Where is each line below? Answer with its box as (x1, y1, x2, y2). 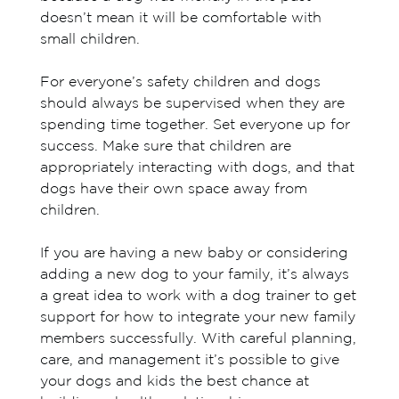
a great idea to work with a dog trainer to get (39, 289, 356, 303)
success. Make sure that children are (39, 139, 291, 153)
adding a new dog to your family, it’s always (39, 267, 349, 281)
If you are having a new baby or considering (39, 246, 348, 260)
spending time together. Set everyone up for (39, 118, 350, 132)
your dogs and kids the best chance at (39, 374, 309, 388)
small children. (39, 32, 140, 46)
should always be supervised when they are (39, 96, 345, 110)
